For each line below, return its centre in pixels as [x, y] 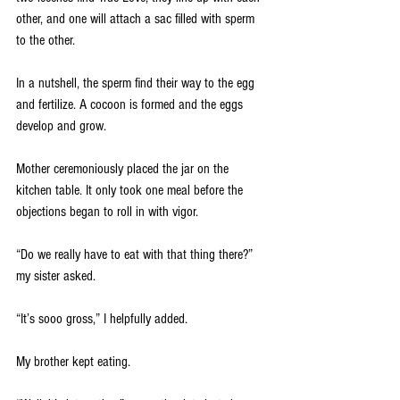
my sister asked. [59, 276]
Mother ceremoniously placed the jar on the [124, 169]
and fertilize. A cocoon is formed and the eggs [131, 105]
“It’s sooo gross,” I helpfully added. [105, 319]
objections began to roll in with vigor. [107, 212]
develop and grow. [63, 126]
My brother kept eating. [73, 362]
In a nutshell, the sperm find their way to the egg [137, 83]
